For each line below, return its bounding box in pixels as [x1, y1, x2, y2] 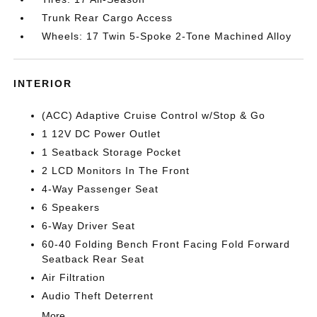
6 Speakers [42, 202, 100, 213]
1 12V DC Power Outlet [42, 128, 161, 139]
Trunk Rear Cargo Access [42, 12, 173, 23]
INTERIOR [13, 78, 73, 89]
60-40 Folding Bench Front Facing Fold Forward [42, 238, 291, 250]
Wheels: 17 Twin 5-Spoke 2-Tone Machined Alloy [42, 30, 292, 42]
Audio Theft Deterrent [42, 290, 154, 301]
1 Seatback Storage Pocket [42, 146, 182, 158]
